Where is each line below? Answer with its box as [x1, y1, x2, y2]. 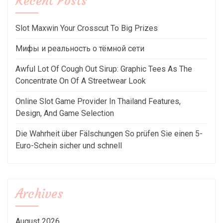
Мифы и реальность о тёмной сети [15, 43, 144, 53]
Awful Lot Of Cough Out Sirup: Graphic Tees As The [15, 64, 192, 74]
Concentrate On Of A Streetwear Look [15, 76, 146, 86]
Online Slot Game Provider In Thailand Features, [15, 96, 181, 106]
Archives [15, 186, 63, 202]
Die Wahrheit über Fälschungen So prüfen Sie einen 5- [15, 128, 203, 138]
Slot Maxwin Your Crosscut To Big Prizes [15, 23, 158, 33]
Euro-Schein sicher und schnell [15, 140, 122, 150]
